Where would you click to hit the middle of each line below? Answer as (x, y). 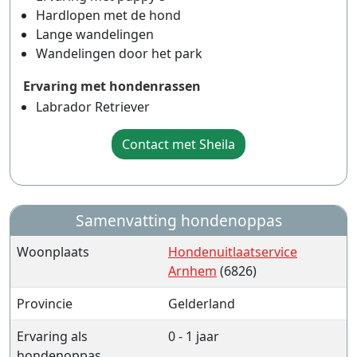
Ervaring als (52, 336)
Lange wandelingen (95, 34)
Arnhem (192, 271)
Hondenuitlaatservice (233, 252)
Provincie (45, 304)
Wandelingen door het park (119, 53)
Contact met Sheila (178, 144)
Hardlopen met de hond (108, 15)
